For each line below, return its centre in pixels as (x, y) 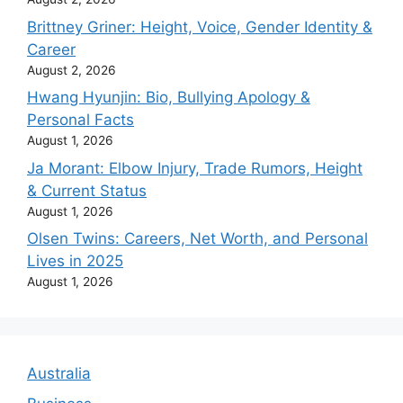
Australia (59, 373)
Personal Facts (81, 120)
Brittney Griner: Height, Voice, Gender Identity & (200, 27)
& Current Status (87, 190)
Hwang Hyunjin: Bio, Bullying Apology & (169, 97)
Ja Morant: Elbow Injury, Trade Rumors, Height (195, 168)
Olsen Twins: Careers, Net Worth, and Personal (197, 238)
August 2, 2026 (72, 70)
